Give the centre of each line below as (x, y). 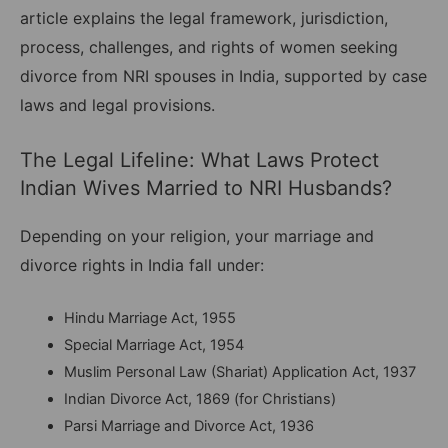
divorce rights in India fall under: (142, 264)
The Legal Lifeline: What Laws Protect (199, 159)
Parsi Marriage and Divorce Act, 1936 (188, 426)
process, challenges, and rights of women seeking (209, 47)
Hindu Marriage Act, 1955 (149, 318)
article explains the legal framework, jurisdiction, (204, 18)
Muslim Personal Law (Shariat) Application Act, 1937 (239, 372)
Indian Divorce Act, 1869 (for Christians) (199, 399)
